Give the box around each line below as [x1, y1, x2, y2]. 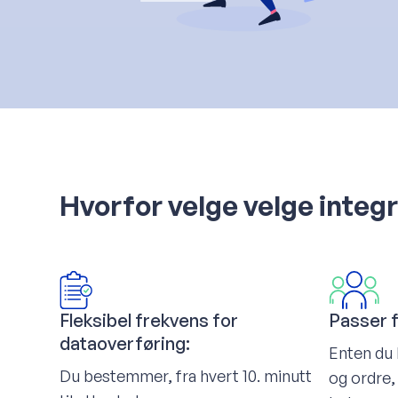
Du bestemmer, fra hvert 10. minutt [60, 365, 313, 386]
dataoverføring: [60, 331, 191, 354]
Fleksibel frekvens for [60, 308, 239, 331]
